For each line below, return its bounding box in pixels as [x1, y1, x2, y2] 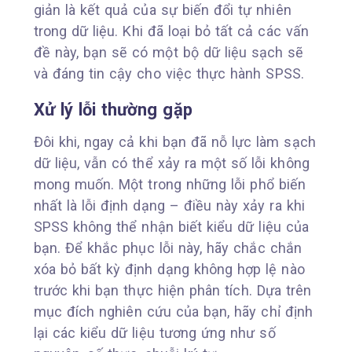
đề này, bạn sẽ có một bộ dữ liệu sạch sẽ [33, 43, 304, 60]
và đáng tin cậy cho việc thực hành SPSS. [33, 64, 304, 82]
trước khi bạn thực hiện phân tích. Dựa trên [33, 281, 312, 299]
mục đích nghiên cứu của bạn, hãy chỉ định [33, 302, 313, 320]
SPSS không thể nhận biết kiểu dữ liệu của [33, 218, 310, 235]
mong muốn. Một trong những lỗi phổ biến [33, 175, 306, 192]
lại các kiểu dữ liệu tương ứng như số [33, 324, 276, 341]
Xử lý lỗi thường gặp [33, 99, 192, 119]
